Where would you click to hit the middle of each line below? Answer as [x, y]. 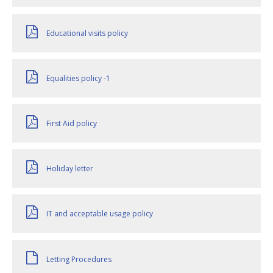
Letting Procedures [79, 259]
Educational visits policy [87, 33]
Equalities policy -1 [78, 78]
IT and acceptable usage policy [100, 214]
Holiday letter [70, 169]
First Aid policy [72, 123]
